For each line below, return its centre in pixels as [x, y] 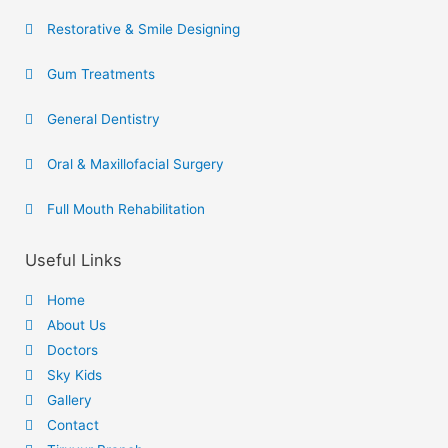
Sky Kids [75, 374]
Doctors [73, 349]
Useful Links [73, 259]
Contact [73, 424]
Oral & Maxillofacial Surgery [136, 163]
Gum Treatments [101, 73]
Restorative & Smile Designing [144, 28]
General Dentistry [104, 118]
